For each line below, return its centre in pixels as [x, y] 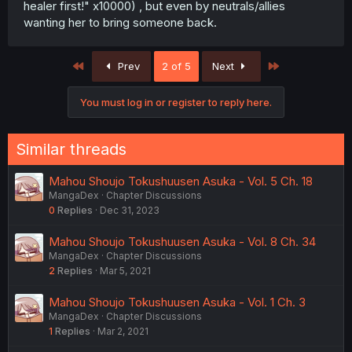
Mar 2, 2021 [123, 331]
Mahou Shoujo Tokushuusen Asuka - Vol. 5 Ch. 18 [181, 181]
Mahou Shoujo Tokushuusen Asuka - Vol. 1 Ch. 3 [177, 302]
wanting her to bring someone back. [120, 22]
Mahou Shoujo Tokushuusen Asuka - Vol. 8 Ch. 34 [182, 241]
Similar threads [71, 149]
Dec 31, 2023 [130, 210]
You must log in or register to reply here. [176, 102]
